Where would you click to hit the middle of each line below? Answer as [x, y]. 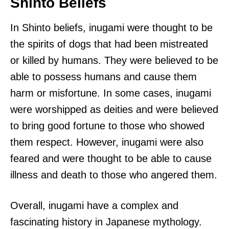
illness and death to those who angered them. [114, 175]
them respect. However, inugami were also [107, 142]
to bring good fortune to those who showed [107, 126]
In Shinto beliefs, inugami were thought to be [111, 28]
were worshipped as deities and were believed [114, 110]
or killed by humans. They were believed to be [114, 61]
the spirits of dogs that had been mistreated [109, 44]
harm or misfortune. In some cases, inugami [111, 93]
